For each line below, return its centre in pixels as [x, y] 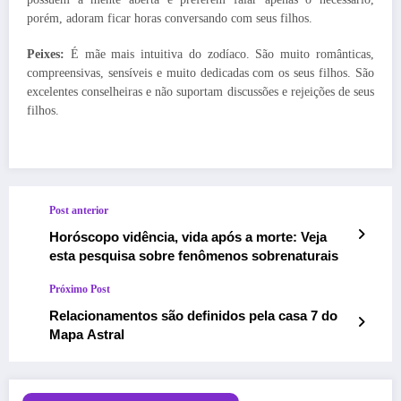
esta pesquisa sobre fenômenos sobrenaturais [194, 255]
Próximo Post [80, 289]
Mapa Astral [87, 334]
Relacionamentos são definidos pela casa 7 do [193, 315]
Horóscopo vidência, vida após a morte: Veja [188, 236]
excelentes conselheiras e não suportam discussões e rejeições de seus [200, 91]
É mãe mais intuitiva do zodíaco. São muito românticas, [219, 54]
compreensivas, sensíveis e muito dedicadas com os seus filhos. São [200, 73]
